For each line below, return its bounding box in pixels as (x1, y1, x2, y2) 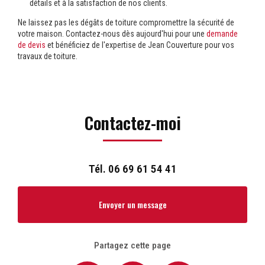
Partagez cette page (94, 240, 171, 251)
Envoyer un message (98, 198, 167, 211)
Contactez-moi (84, 110, 181, 135)
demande (206, 29, 238, 39)
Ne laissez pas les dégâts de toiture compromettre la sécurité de (18, 18, 234, 28)
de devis (18, 40, 46, 50)
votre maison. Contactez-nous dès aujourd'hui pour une (18, 29, 206, 39)
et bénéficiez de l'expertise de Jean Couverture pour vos (46, 40, 234, 50)
